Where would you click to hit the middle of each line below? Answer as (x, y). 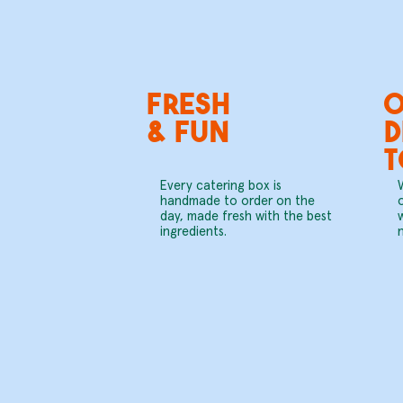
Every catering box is (220, 186)
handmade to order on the (237, 201)
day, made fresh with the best (246, 217)
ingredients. (195, 232)
